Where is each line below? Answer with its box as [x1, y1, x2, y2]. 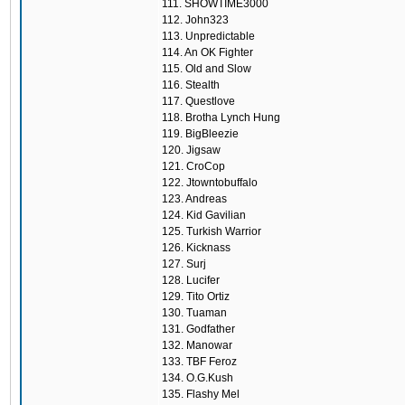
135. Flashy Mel [162, 388, 240, 400]
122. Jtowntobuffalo [162, 176, 258, 189]
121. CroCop [162, 160, 225, 173]
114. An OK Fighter [162, 46, 253, 59]
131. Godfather [162, 323, 235, 335]
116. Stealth [162, 79, 220, 91]
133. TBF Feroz [162, 355, 237, 368]
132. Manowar [162, 339, 232, 352]
